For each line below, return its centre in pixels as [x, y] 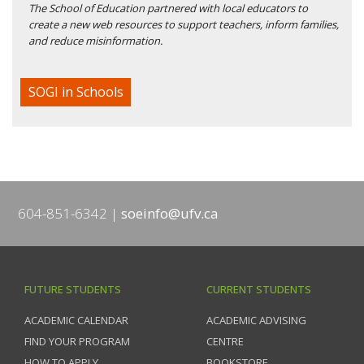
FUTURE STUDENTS [73, 290]
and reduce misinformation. [95, 41]
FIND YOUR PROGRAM [77, 342]
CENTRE [225, 342]
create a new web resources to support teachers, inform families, [184, 25]
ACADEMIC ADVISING [256, 321]
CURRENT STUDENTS [259, 290]
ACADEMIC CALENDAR [76, 321]
